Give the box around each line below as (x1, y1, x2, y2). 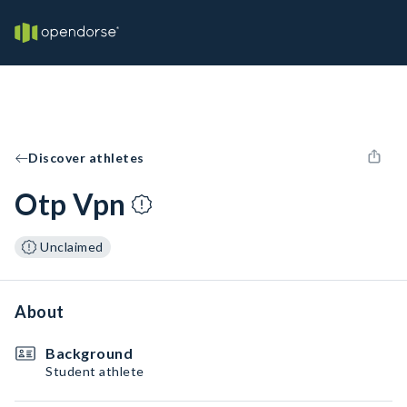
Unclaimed (40, 239, 104, 254)
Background (45, 344, 133, 362)
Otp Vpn (15, 186, 126, 222)
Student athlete (45, 363, 144, 379)
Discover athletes (28, 150, 144, 165)
